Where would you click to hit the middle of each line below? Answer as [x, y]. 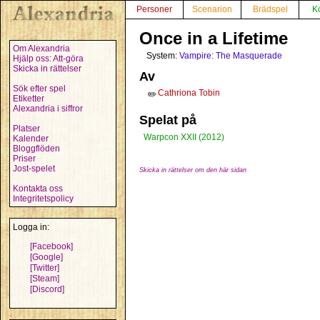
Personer [154, 9]
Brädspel [270, 9]
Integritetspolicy [43, 199]
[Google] [46, 257]
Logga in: [31, 227]
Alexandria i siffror [48, 109]
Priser [24, 159]
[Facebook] [51, 246]
